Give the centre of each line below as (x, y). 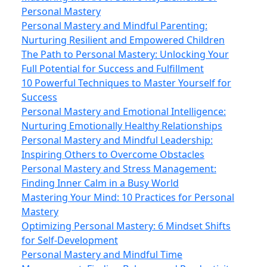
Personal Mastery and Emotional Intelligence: (124, 111)
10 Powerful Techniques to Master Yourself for (126, 83)
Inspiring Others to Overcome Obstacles (113, 154)
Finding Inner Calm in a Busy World (100, 183)
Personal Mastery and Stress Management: (119, 169)
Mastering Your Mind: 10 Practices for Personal (128, 197)
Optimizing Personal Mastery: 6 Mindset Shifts (126, 226)
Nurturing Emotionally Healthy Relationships (122, 126)
